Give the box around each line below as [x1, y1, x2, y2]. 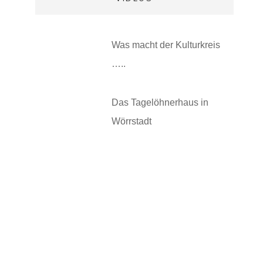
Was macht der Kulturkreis [111, 40, 220, 50]
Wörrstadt [111, 116, 151, 126]
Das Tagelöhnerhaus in [111, 97, 208, 107]
